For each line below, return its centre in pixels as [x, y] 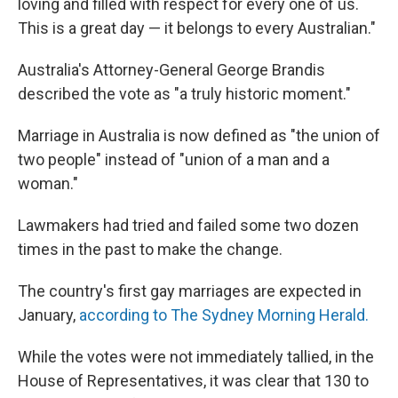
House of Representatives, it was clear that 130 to [193, 381]
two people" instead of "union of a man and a [174, 159]
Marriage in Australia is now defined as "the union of [199, 135]
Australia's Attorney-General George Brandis [171, 70]
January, [48, 315]
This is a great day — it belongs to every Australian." [197, 28]
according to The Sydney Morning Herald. [224, 315]
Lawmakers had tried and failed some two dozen [188, 225]
